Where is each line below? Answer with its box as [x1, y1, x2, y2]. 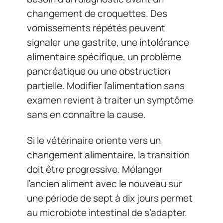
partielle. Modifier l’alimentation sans [27, 79, 185, 93]
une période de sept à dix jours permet [27, 191, 193, 205]
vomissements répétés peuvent [27, 21, 165, 35]
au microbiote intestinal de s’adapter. [27, 206, 187, 219]
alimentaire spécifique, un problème [27, 50, 181, 64]
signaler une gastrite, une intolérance [27, 36, 189, 49]
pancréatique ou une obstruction [27, 65, 170, 78]
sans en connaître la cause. [27, 108, 146, 121]
